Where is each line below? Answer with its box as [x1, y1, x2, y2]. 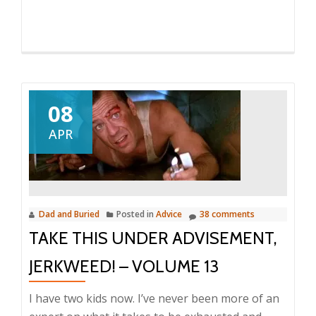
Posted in [116, 208, 156, 221]
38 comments [200, 208, 255, 221]
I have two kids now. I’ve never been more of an [29, 291, 279, 307]
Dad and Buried [39, 208, 99, 221]
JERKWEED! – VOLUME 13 [29, 256, 219, 277]
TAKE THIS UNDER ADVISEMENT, [29, 228, 276, 249]
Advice [156, 208, 182, 221]
